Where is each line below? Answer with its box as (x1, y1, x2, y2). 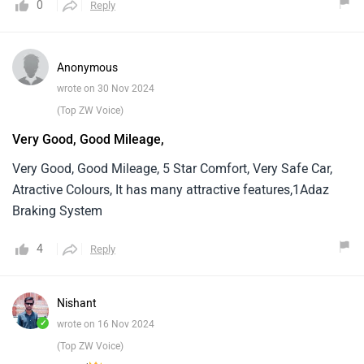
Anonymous (57, 61, 118, 76)
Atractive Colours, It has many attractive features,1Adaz (12, 182, 329, 198)
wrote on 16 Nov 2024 (57, 318, 154, 331)
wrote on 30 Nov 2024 (57, 83, 154, 95)
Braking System (12, 203, 102, 219)
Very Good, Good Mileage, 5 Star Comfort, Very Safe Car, (12, 161, 332, 177)
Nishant (57, 297, 97, 311)
